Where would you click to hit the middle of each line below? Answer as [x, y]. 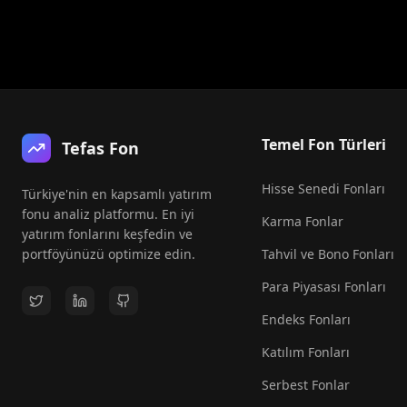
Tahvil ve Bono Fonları [328, 254]
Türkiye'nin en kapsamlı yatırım [117, 194]
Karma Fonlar [303, 221]
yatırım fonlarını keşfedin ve [107, 234]
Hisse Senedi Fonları [323, 189]
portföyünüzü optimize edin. [109, 254]
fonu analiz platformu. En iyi [108, 214]
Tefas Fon [100, 148]
